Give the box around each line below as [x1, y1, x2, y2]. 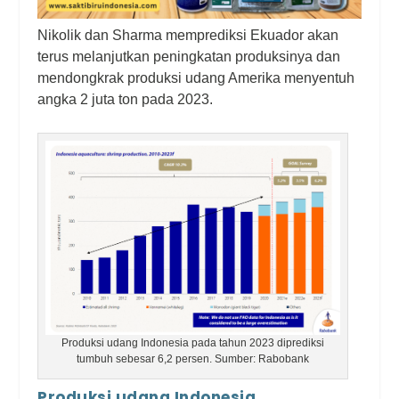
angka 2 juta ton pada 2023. [37, 91, 214, 107]
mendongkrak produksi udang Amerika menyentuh [37, 69, 355, 85]
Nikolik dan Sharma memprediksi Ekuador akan [37, 27, 339, 43]
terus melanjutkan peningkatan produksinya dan [37, 48, 341, 64]
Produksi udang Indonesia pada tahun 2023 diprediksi [61, 337, 325, 350]
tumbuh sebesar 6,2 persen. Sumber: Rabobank [77, 353, 310, 366]
